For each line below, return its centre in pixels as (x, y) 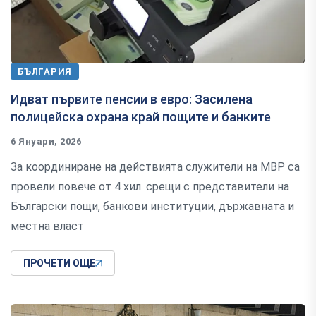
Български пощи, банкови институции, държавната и (152, 207)
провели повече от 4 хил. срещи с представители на (150, 187)
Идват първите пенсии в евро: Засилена (132, 99)
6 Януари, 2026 (46, 142)
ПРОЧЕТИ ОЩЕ (59, 263)
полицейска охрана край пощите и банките (141, 117)
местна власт (47, 226)
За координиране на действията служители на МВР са (155, 167)
